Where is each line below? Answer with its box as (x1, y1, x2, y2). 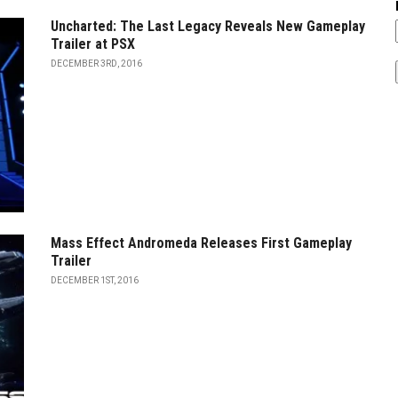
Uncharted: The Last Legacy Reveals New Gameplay (51, 18, 365, 36)
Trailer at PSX (51, 36, 135, 53)
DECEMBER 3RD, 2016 (51, 59, 142, 69)
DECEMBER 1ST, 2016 (51, 275, 139, 285)
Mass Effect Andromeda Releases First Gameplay (51, 234, 352, 251)
